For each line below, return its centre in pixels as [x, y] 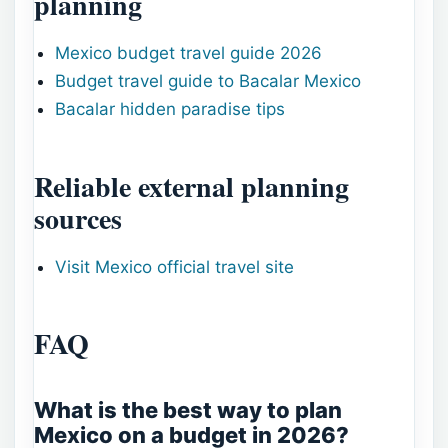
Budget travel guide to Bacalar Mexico [208, 81]
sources [78, 218]
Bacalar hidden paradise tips [170, 109]
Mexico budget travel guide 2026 [189, 53]
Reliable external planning [191, 186]
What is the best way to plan [188, 409]
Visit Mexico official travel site [175, 266]
